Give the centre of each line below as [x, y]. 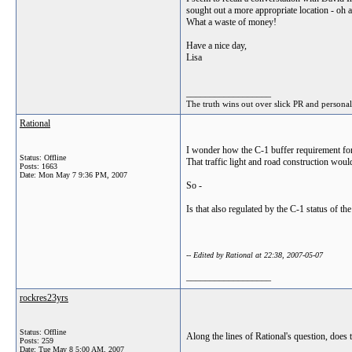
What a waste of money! [231, 22]
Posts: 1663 [38, 166]
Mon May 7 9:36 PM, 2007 [83, 175]
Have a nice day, [216, 46]
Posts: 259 [37, 341]
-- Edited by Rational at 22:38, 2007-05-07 [255, 255]
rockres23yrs [44, 298]
